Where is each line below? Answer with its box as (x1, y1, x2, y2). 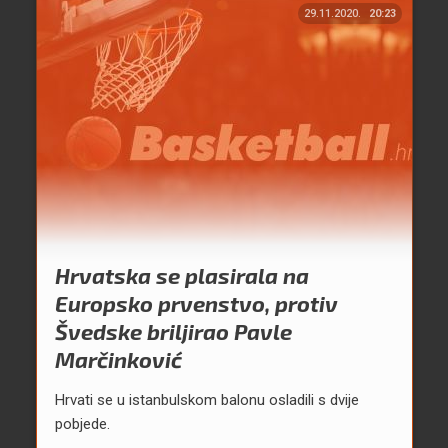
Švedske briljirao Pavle (54, 318, 292, 345)
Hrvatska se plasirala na (54, 262, 309, 289)
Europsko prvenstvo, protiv (54, 290, 338, 317)
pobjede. (54, 415, 110, 434)
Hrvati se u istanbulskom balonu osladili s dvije (54, 391, 359, 410)
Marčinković (54, 346, 182, 373)
